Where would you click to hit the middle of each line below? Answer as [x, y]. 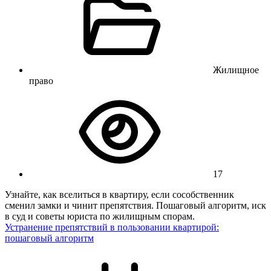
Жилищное [236, 70]
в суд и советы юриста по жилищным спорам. [100, 217]
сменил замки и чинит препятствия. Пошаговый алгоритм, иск [135, 206]
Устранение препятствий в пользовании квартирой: [112, 227]
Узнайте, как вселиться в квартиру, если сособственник [119, 195]
